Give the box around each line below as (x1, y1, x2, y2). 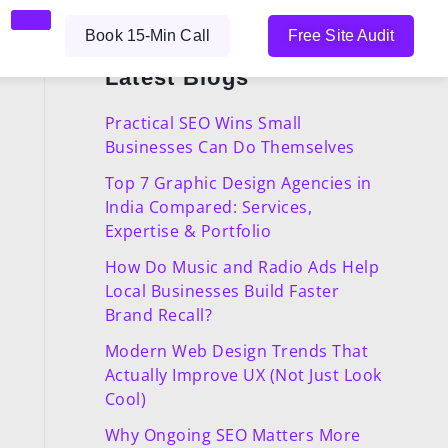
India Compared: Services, (104, 196, 313, 218)
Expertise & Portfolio (104, 220, 272, 242)
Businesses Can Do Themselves (104, 136, 355, 158)
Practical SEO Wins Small (104, 112, 302, 134)
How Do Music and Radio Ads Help (104, 256, 380, 278)
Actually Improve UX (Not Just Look (104, 364, 382, 386)
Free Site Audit (287, 27, 395, 44)
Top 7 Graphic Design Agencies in (104, 172, 372, 194)
